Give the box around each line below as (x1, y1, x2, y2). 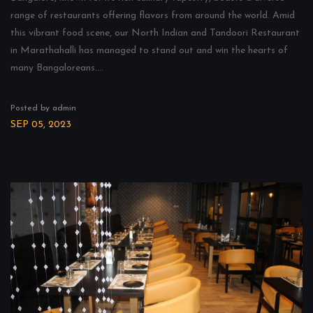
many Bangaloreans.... (10, 63, 103, 73)
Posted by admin (10, 104, 76, 112)
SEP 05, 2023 (10, 119, 71, 130)
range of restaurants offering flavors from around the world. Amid (10, 10, 295, 21)
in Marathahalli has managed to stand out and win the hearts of (10, 45, 288, 56)
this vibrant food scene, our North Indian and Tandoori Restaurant (10, 28, 300, 38)
